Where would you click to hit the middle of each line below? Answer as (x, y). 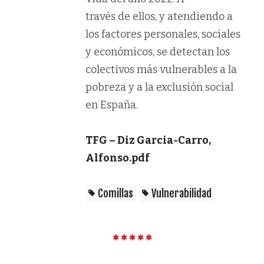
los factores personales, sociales (163, 34)
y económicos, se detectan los (158, 52)
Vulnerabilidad (181, 194)
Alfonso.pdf (118, 158)
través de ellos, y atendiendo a (159, 17)
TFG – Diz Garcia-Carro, (148, 141)
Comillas (115, 194)
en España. (112, 105)
